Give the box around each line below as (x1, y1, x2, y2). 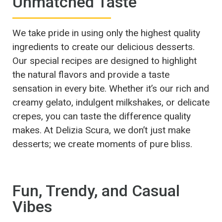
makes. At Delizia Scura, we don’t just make (12, 124, 190, 136)
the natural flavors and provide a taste (12, 68, 169, 80)
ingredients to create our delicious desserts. (12, 41, 195, 53)
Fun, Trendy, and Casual (12, 181, 180, 200)
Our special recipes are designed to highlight (12, 55, 197, 66)
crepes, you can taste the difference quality (12, 110, 191, 122)
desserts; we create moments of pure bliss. (12, 138, 192, 150)
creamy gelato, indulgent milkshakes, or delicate (12, 96, 210, 108)
